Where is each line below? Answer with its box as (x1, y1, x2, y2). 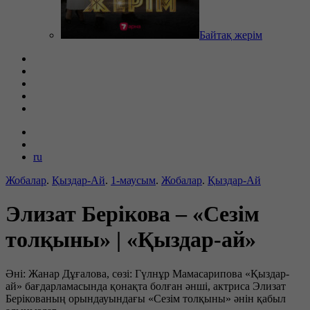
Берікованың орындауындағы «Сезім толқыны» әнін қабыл (6, 292, 286, 304)
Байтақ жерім (199, 29, 262, 41)
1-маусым (111, 174, 156, 186)
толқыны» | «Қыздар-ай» (6, 227, 256, 253)
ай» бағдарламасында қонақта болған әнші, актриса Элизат (6, 280, 286, 292)
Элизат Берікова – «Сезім (6, 201, 259, 227)
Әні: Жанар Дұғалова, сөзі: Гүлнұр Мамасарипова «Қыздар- (6, 267, 289, 280)
